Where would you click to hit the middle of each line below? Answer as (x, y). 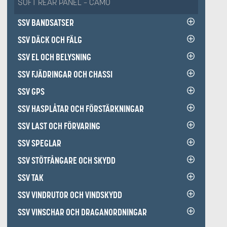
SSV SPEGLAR (40, 143)
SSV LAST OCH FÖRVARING (59, 126)
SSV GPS (31, 91)
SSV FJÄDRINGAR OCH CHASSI (65, 74)
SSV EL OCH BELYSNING (54, 57)
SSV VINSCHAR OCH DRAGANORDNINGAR (82, 212)
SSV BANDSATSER (46, 23)
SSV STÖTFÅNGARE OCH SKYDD (67, 160)
